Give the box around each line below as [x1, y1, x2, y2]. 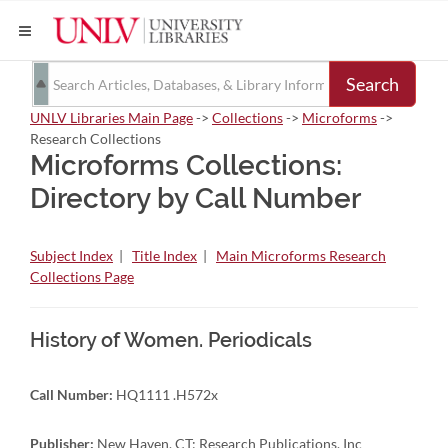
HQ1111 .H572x [113, 386, 218, 403]
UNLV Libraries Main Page [30, 109, 193, 126]
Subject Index [30, 247, 113, 264]
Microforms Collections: [30, 149, 342, 182]
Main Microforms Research [216, 247, 386, 264]
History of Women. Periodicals [30, 328, 312, 352]
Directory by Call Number [30, 182, 361, 215]
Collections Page [30, 268, 134, 285]
